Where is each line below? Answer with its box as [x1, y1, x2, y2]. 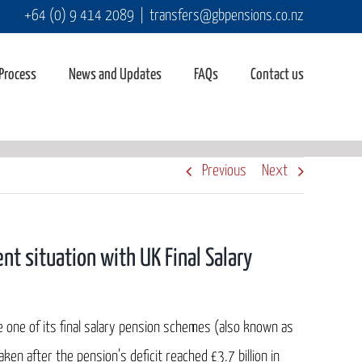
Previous [202, 163, 246, 179]
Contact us [250, 67, 304, 82]
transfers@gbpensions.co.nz [149, 8, 304, 23]
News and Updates [69, 67, 162, 82]
